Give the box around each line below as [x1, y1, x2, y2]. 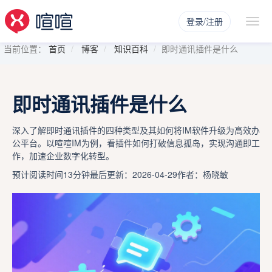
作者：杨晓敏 [177, 168, 228, 180]
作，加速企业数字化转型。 [12, 149, 114, 161]
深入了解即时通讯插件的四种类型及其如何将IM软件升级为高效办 [12, 124, 260, 136]
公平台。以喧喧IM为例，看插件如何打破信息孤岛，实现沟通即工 [12, 137, 260, 149]
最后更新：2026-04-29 [90, 168, 177, 180]
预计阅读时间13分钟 [12, 168, 90, 180]
